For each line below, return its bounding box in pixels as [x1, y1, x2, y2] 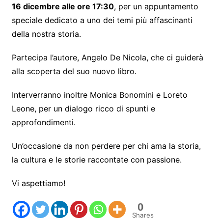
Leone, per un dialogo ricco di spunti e [11, 103, 155, 113]
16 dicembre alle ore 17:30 [11, 1, 114, 11]
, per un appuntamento [113, 1, 198, 11]
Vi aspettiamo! [11, 178, 65, 188]
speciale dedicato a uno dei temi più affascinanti [11, 15, 192, 25]
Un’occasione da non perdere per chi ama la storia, [11, 140, 201, 151]
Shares [132, 211, 154, 219]
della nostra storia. [11, 28, 81, 39]
